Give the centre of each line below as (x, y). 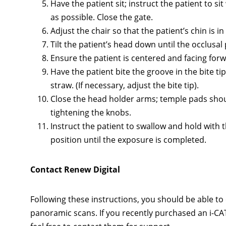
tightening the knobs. (91, 113)
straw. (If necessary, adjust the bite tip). (125, 86)
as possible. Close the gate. (102, 17)
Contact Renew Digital (75, 170)
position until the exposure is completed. (128, 140)
